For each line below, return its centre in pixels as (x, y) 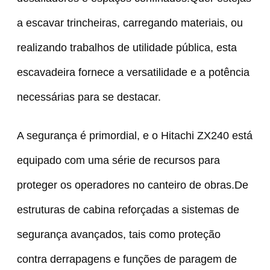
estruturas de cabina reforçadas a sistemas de (128, 209)
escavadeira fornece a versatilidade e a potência (133, 72)
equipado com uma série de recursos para (118, 160)
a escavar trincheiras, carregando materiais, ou (130, 22)
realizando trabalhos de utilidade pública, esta (127, 47)
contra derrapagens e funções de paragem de (127, 259)
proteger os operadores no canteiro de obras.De (132, 184)
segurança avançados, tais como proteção (118, 234)
